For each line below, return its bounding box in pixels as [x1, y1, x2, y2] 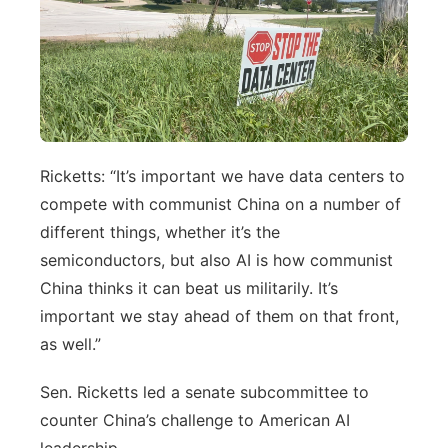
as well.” [40, 333, 101, 354]
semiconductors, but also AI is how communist [40, 249, 393, 270]
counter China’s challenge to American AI [40, 409, 350, 430]
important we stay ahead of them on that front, [40, 305, 399, 326]
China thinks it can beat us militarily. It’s [40, 277, 338, 298]
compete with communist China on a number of [40, 193, 401, 214]
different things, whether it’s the [40, 221, 280, 242]
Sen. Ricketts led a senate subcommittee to [40, 381, 369, 402]
